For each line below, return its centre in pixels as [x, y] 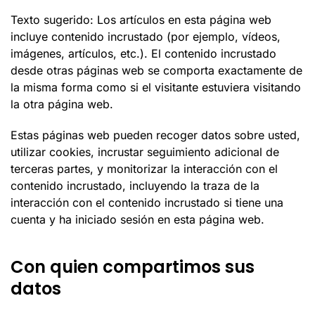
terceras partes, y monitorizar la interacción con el [144, 169]
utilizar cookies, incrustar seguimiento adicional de [145, 152]
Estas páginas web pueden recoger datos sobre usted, [155, 135]
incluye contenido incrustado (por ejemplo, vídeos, [146, 37]
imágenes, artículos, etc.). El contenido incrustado [143, 53]
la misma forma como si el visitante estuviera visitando [156, 87]
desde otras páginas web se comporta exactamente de [156, 70]
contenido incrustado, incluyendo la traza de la [135, 186]
